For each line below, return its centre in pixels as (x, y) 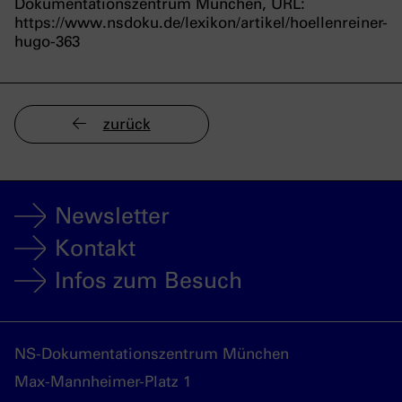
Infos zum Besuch (149, 280)
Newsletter (112, 215)
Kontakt (95, 247)
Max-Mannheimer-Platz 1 (103, 382)
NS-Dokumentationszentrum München (152, 354)
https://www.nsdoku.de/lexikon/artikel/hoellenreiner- (201, 23)
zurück (127, 124)
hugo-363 (47, 42)
